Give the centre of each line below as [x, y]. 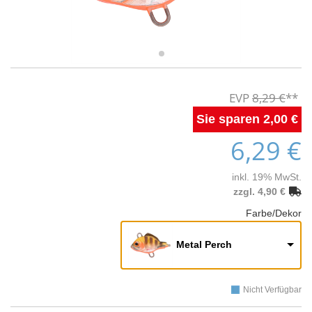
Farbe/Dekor [274, 213]
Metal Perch [204, 244]
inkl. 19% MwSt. [267, 177]
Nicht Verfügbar [272, 290]
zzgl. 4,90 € [259, 192]
